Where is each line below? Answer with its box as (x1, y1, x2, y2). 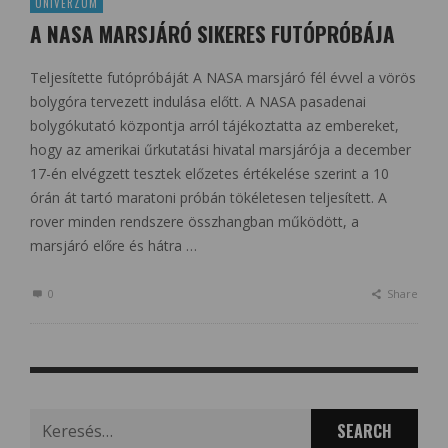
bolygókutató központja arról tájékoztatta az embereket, (30, 115, 399, 135)
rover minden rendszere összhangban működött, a (30, 211, 359, 231)
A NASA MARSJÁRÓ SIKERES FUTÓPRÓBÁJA (30, 17, 395, 49)
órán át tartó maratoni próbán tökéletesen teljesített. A (30, 187, 387, 207)
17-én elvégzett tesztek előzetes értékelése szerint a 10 (30, 163, 389, 183)
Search (29, 409, 73, 429)
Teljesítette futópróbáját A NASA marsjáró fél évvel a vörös (30, 67, 416, 87)
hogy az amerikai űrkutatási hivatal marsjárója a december (30, 139, 411, 159)
